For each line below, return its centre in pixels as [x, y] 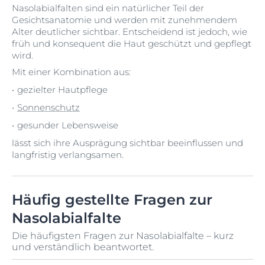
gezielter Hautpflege [62, 90]
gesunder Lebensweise [68, 125]
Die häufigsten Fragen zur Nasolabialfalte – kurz [123, 236]
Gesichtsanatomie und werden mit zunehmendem [125, 20]
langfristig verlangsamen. [68, 155]
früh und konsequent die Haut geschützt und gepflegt [132, 43]
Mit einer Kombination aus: [71, 72]
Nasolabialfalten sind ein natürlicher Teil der [108, 8]
